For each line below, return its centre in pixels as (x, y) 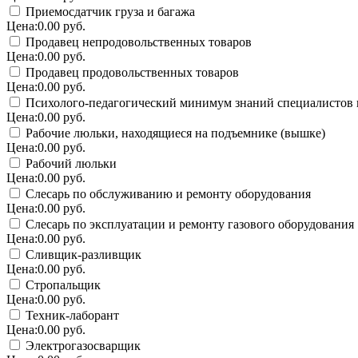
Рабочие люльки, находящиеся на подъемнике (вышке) (174, 133)
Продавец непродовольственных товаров (137, 42)
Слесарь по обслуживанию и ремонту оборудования (167, 193)
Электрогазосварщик (82, 345)
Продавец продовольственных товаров (131, 72)
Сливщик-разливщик (82, 254)
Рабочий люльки (70, 163)
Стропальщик (62, 284)
